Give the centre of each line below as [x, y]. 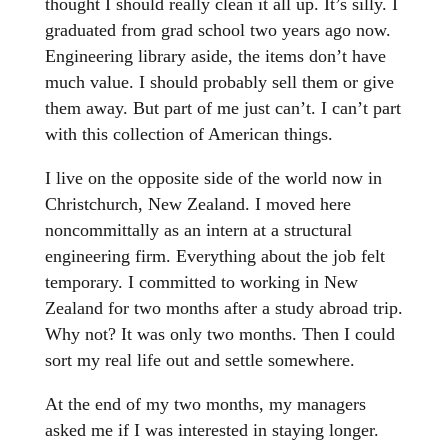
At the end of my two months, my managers [205, 403]
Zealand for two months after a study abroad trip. [223, 307]
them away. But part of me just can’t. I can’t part [222, 107]
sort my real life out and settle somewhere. [199, 359]
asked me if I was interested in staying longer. [211, 429]
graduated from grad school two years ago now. [217, 29]
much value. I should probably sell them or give [219, 81]
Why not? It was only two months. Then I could [219, 333]
